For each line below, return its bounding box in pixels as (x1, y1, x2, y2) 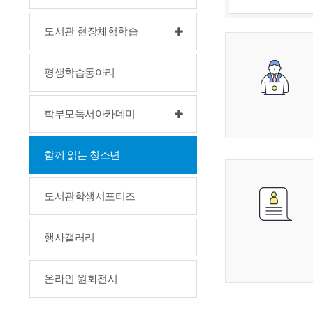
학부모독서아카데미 (44, 108, 136, 119)
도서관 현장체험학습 (44, 26, 138, 37)
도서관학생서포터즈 (44, 191, 136, 202)
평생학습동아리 (44, 67, 115, 78)
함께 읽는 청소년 (44, 150, 120, 161)
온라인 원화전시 (44, 273, 117, 284)
